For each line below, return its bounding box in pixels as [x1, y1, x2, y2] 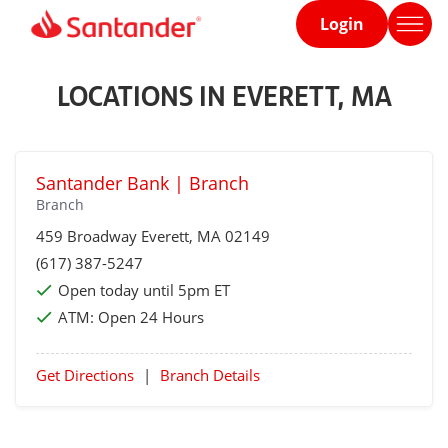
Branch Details [160, 365, 260, 385]
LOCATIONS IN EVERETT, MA [56, 74, 392, 115]
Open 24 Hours [98, 307, 204, 327]
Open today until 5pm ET [58, 280, 230, 300]
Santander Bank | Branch [36, 171, 249, 195]
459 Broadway [36, 226, 141, 246]
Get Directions [36, 365, 134, 385]
